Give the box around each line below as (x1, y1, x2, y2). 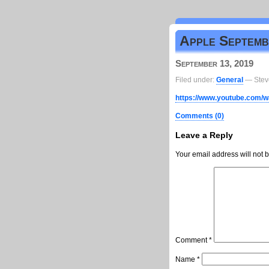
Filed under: (175, 75, 216, 84)
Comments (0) (175, 111, 224, 120)
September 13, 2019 (175, 58, 253, 68)
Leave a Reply (175, 130, 233, 140)
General (216, 75, 243, 84)
